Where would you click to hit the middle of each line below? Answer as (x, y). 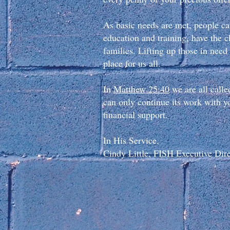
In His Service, (133, 140)
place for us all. (132, 63)
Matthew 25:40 (141, 89)
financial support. (136, 114)
